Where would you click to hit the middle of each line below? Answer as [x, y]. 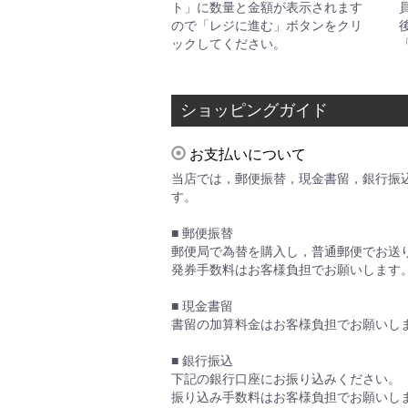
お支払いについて [246, 154]
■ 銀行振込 [202, 361]
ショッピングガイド [254, 110]
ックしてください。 [229, 44]
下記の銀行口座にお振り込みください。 [286, 379]
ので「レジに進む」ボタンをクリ [267, 25]
